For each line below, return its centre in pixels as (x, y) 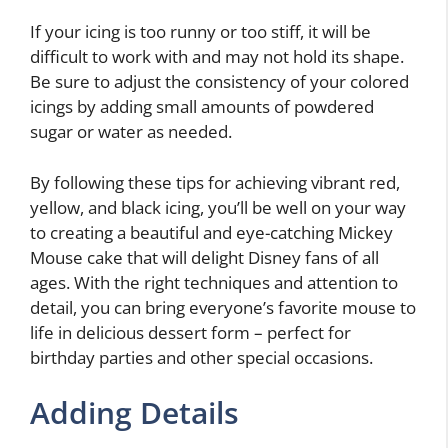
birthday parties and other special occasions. (201, 357)
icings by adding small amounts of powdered (202, 107)
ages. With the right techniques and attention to (214, 282)
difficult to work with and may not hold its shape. (217, 57)
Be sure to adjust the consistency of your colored (219, 82)
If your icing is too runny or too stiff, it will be (200, 32)
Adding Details (134, 413)
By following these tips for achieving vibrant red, (215, 182)
